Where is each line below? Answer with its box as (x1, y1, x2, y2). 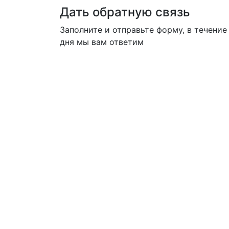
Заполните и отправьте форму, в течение (60, 25, 227, 35)
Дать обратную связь (60, 5, 190, 19)
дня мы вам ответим (60, 37, 144, 47)
